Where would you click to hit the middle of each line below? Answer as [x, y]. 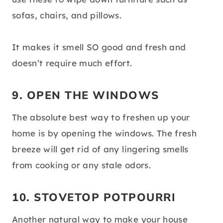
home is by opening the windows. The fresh [104, 133]
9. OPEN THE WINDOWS [86, 96]
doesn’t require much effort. [72, 63]
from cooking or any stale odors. [81, 165]
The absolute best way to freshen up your [101, 117]
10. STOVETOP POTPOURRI [94, 198]
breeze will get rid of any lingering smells [100, 149]
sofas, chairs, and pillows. [67, 15]
